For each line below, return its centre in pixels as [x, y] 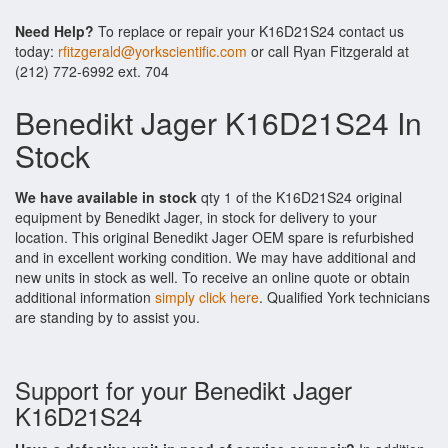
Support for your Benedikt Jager [183, 389]
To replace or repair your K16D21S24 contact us [249, 31]
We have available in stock [106, 197]
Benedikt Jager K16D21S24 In [218, 122]
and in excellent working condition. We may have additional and [215, 257]
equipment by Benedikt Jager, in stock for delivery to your [196, 217]
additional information [85, 297]
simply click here [207, 297]
